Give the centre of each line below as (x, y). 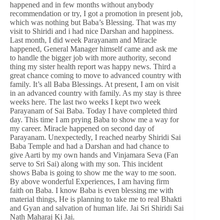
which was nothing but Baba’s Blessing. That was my (93, 22)
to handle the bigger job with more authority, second (90, 57)
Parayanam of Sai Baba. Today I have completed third (94, 110)
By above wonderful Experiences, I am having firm (89, 181)
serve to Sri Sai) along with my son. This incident (86, 164)
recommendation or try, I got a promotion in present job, (96, 13)
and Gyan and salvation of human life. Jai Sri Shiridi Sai (97, 208)
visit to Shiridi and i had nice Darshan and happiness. (92, 31)
